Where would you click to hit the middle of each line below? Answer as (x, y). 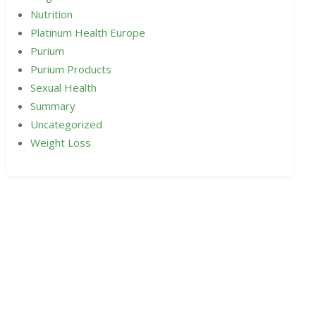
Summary (53, 106)
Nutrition (51, 14)
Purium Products (71, 69)
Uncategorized (66, 124)
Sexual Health (63, 88)
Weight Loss (61, 143)
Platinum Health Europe (88, 33)
